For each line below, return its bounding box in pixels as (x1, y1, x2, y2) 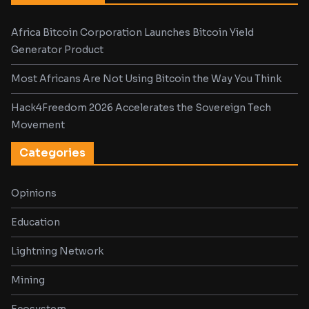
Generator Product (11, 43, 103, 56)
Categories (19, 146, 86, 160)
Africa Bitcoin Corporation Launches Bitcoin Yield (11, 26, 254, 39)
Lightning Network (11, 245, 103, 257)
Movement (11, 119, 65, 131)
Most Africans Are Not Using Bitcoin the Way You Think (11, 72, 281, 85)
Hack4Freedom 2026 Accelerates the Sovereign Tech (11, 101, 271, 114)
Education (11, 216, 60, 228)
